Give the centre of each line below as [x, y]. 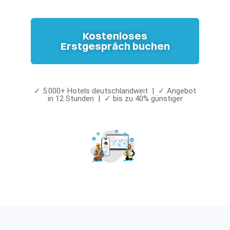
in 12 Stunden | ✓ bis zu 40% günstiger [115, 99]
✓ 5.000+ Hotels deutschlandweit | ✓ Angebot [115, 91]
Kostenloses [115, 36]
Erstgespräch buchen [115, 46]
